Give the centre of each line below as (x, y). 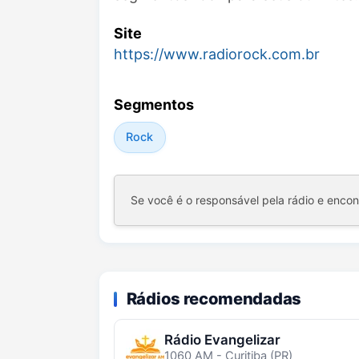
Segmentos (154, 105)
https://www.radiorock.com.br (217, 54)
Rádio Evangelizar (222, 340)
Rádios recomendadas (214, 298)
